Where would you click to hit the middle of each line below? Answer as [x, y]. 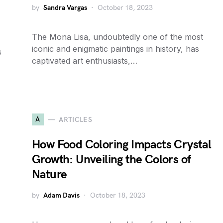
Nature [50, 174]
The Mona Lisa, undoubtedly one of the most [117, 37]
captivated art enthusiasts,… [85, 61]
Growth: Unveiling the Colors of [111, 160]
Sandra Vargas [65, 8]
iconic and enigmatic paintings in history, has [115, 49]
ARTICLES [76, 119]
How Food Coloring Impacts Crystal [122, 145]
